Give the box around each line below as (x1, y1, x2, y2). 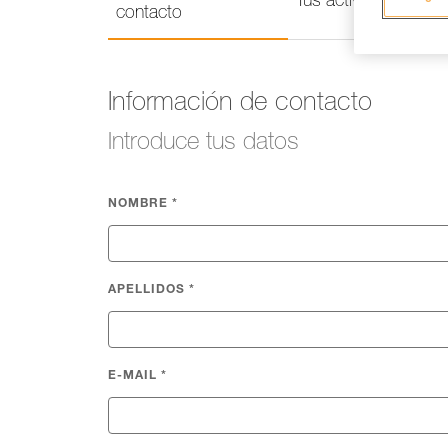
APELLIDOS (108, 284, 189, 296)
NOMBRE (108, 198, 172, 210)
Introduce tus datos (108, 132, 299, 156)
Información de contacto (108, 91, 372, 117)
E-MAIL (108, 370, 161, 382)
